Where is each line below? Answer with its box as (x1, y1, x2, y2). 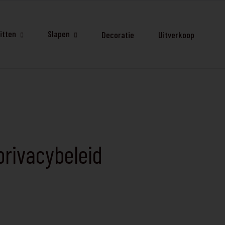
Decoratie (101, 29, 134, 40)
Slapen (48, 28, 70, 40)
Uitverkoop (158, 29, 194, 40)
